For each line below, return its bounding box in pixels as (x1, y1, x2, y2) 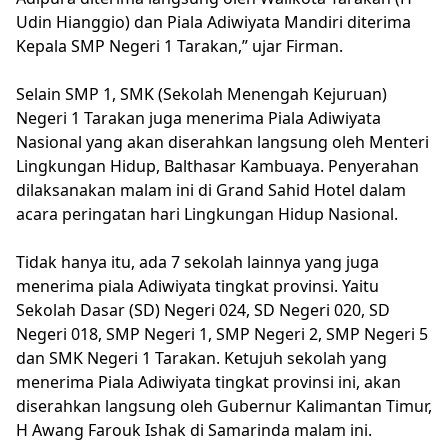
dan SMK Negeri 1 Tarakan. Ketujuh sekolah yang (16, 346, 387, 369)
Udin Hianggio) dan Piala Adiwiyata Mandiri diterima (16, 10, 411, 33)
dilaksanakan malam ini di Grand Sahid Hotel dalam (16, 178, 406, 201)
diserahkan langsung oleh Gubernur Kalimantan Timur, (16, 394, 432, 417)
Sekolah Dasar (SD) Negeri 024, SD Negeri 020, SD (16, 298, 390, 321)
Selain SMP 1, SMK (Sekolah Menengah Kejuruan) (16, 82, 387, 105)
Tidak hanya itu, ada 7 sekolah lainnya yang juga (16, 250, 379, 273)
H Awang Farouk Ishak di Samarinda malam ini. (16, 418, 372, 441)
